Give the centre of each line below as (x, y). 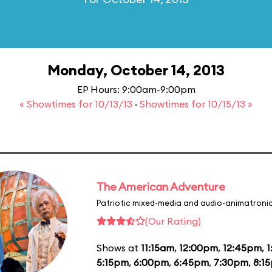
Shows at (119, 247)
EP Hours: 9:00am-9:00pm (136, 89)
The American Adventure (161, 186)
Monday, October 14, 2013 (136, 70)
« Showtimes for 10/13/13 (77, 104)
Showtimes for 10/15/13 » (196, 104)
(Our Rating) (173, 221)
